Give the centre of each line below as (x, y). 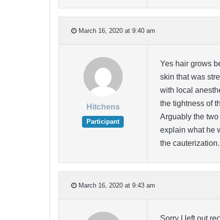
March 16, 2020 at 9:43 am (116, 185)
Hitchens (103, 107)
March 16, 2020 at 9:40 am (116, 30)
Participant (103, 122)
